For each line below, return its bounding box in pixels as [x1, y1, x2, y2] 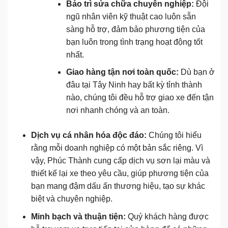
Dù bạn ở [178, 68, 215, 77]
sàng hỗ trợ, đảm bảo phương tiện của [66, 24, 205, 34]
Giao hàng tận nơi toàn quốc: [66, 68, 179, 77]
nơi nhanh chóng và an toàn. [66, 106, 169, 115]
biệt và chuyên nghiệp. [31, 194, 112, 204]
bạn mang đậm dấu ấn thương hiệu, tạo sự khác [31, 182, 205, 191]
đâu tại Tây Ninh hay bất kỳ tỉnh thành [66, 80, 202, 90]
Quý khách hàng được [125, 212, 209, 221]
